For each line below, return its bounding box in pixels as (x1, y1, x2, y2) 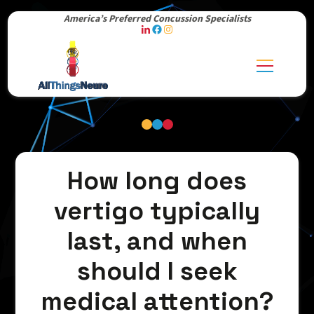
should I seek (76, 255, 238, 288)
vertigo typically (54, 195, 260, 228)
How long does (67, 165, 247, 198)
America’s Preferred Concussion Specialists (63, 12, 251, 26)
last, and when (67, 225, 247, 258)
